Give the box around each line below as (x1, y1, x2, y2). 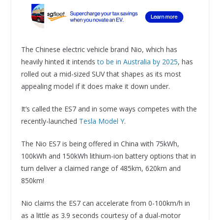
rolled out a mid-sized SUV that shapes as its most (21, 69, 181, 79)
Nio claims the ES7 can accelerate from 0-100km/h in (21, 198, 190, 208)
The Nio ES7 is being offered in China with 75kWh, (21, 138, 179, 148)
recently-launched (21, 116, 79, 126)
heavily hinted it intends (21, 56, 97, 66)
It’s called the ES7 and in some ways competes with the (21, 104, 197, 113)
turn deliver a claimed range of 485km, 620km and (21, 163, 181, 173)
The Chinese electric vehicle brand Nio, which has (21, 44, 177, 54)
